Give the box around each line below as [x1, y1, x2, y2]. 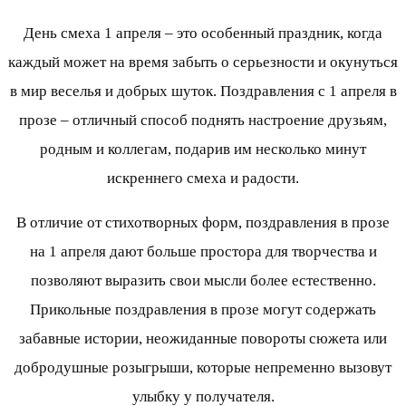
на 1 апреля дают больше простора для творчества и [29, 243, 377, 261]
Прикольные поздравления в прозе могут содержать [30, 301, 376, 319]
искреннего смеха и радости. [107, 169, 299, 188]
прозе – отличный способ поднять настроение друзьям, [19, 111, 387, 130]
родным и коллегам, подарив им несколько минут [40, 140, 366, 159]
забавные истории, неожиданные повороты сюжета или [19, 330, 387, 348]
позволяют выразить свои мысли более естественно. [30, 272, 376, 290]
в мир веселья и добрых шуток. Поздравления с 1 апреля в [9, 82, 397, 101]
